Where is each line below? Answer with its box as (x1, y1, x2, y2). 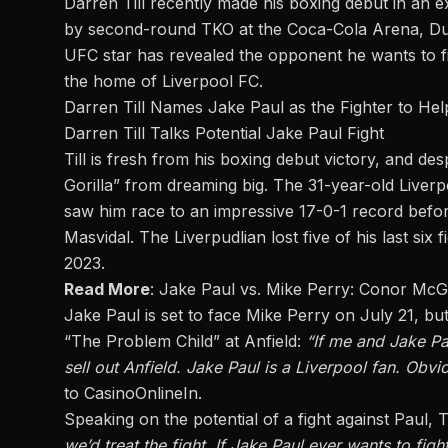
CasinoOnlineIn (84, 382, 198, 403)
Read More (64, 278, 150, 299)
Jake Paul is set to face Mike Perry (64, 304, 330, 325)
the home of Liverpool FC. (64, 70, 263, 91)
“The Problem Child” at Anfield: (64, 330, 306, 351)
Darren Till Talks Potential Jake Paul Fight (64, 122, 384, 143)
